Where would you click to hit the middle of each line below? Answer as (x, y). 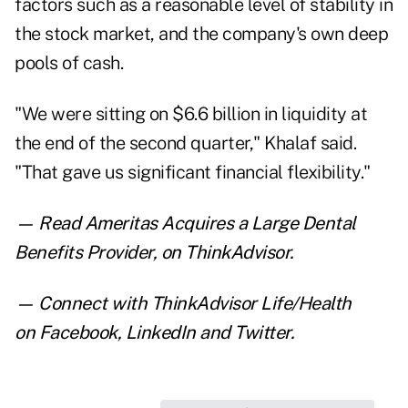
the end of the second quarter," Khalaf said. (185, 143)
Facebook (78, 333)
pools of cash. (69, 63)
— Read (50, 224)
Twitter (262, 333)
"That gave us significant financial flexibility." (193, 173)
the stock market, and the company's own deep (201, 34)
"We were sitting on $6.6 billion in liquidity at (191, 114)
